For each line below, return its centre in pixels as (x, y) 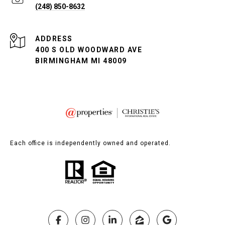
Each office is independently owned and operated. (90, 143)
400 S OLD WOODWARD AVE (89, 50)
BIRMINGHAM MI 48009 (81, 61)
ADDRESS (54, 39)
